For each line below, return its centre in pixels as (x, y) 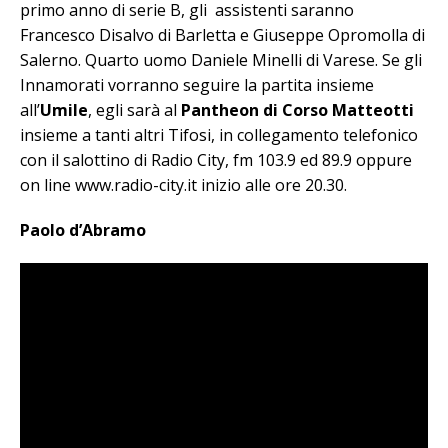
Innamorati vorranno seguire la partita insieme (197, 84)
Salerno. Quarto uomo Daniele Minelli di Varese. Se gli (221, 59)
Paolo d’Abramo (83, 229)
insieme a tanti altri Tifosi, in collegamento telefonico (219, 134)
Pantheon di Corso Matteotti (297, 109)
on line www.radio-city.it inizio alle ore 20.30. (183, 184)
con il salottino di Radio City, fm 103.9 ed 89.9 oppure (216, 159)
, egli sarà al (134, 109)
